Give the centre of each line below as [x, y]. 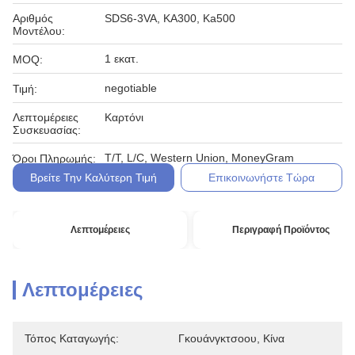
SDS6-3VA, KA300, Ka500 [170, 18]
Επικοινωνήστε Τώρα [262, 177]
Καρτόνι [124, 117]
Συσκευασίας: [47, 130]
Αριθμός [33, 18]
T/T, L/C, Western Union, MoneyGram [199, 158]
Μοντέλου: [39, 31]
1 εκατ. [122, 59]
